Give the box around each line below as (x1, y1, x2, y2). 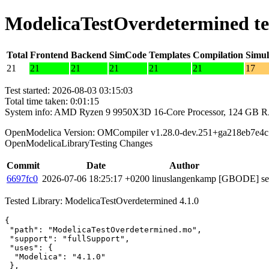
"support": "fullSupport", (5, 234, 130, 243)
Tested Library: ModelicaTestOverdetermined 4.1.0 (5, 195, 199, 206)
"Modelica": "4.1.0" (5, 252, 106, 261)
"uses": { (5, 243, 53, 252)
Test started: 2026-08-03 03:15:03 (5, 85, 133, 95)
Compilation (193, 49, 243, 60)
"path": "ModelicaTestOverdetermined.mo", (5, 225, 202, 234)
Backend (71, 49, 107, 60)
